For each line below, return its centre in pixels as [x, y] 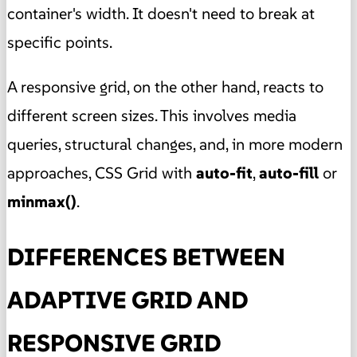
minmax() [42, 201]
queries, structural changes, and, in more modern [175, 144]
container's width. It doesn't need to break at [161, 13]
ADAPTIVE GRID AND [128, 300]
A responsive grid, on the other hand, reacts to [165, 86]
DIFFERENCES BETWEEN [146, 257]
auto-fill [289, 173]
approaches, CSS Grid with [102, 173]
